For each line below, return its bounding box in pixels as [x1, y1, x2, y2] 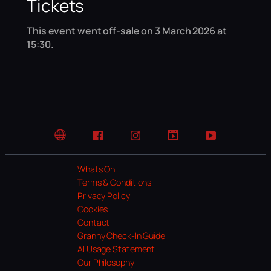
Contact [77, 217, 110, 229]
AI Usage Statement [77, 243, 155, 255]
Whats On [77, 163, 116, 175]
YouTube [210, 135, 243, 147]
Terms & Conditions [77, 177, 152, 189]
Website [60, 135, 91, 147]
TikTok [172, 135, 197, 147]
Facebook [97, 135, 135, 147]
